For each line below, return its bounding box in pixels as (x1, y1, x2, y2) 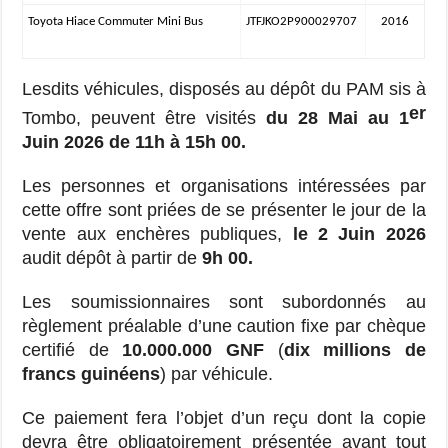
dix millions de (283, 340, 426, 361)
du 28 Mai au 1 (266, 108, 409, 129)
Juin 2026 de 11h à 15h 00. (22, 132, 247, 153)
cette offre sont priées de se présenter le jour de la (22, 200, 426, 221)
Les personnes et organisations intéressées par (22, 176, 426, 197)
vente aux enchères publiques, (22, 224, 293, 245)
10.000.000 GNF (122, 340, 278, 361)
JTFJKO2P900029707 (246, 14, 358, 28)
